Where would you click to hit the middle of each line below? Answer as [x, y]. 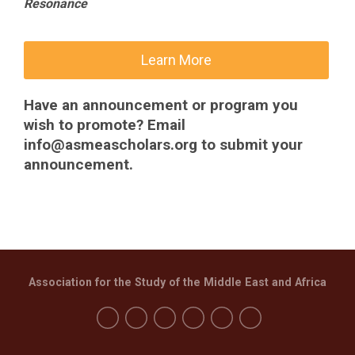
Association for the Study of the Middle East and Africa [177, 282]
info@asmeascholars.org [111, 145]
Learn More [177, 60]
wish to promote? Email [105, 125]
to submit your [250, 145]
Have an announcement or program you [161, 105]
